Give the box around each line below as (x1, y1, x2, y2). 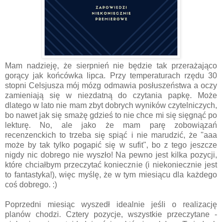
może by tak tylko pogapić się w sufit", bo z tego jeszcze (5, 140, 217, 149)
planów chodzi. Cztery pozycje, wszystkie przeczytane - (5, 210, 217, 219)
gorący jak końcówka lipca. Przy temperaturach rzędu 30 (5, 71, 217, 80)
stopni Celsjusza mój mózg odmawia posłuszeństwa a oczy (5, 81, 217, 90)
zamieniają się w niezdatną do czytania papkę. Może (5, 91, 217, 100)
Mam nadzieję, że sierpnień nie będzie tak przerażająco (5, 61, 217, 70)
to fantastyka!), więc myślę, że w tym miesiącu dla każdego (5, 170, 217, 179)
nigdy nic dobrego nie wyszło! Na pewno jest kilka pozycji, (5, 150, 217, 159)
